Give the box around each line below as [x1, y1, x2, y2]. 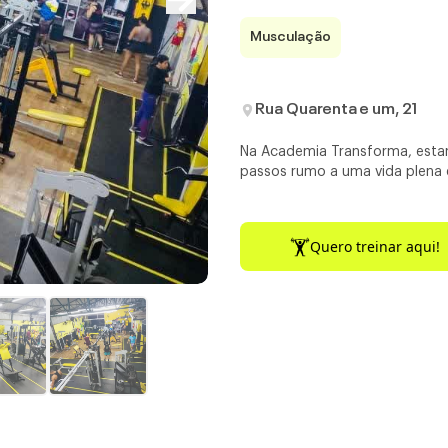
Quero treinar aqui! [310, 237, 440, 256]
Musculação [250, 30, 331, 44]
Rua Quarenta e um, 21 [255, 102, 417, 118]
